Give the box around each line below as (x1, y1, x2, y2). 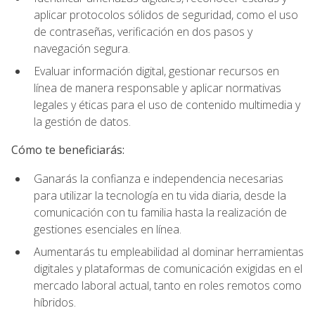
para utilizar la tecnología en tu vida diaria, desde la (34, 187, 286, 203)
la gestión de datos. (34, 114, 131, 130)
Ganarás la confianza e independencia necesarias (34, 170, 283, 186)
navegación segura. (34, 40, 130, 56)
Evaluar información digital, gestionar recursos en (34, 63, 279, 79)
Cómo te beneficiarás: (11, 142, 124, 158)
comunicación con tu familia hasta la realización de (34, 204, 287, 220)
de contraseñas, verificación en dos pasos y (34, 23, 252, 39)
